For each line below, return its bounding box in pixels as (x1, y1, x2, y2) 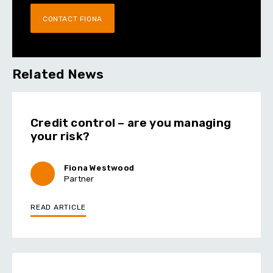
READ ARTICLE (30, 202, 86, 211)
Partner (64, 174, 94, 183)
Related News (12, 66, 104, 82)
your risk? (30, 129, 93, 143)
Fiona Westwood (64, 163, 134, 172)
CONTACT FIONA (43, 14, 102, 23)
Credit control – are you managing (30, 115, 231, 130)
